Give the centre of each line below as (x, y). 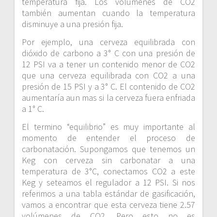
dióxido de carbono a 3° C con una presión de (108, 53)
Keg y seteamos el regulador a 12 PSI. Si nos (108, 183)
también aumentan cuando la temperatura (108, 13)
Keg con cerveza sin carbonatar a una (108, 160)
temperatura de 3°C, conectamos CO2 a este (108, 171)
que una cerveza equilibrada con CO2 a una (108, 76)
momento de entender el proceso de (108, 138)
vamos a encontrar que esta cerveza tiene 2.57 (108, 205)
